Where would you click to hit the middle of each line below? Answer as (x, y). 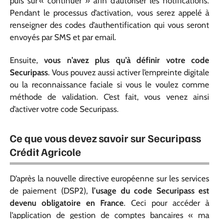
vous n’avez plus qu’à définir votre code (127, 60)
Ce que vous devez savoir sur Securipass (105, 138)
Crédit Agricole (45, 152)
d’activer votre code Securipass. (64, 109)
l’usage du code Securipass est (151, 191)
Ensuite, (27, 60)
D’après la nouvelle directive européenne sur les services (109, 178)
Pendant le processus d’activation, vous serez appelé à (109, 12)
